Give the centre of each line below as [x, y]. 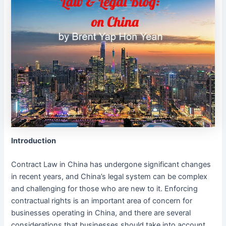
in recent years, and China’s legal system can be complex [109, 177]
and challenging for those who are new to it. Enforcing [105, 189]
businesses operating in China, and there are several [101, 213]
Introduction [34, 140]
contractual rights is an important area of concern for [102, 201]
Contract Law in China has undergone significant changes [111, 165]
